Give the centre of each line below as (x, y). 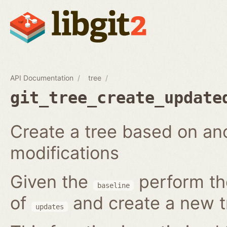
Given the (52, 181)
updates (50, 206)
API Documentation (42, 78)
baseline (113, 185)
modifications (65, 153)
